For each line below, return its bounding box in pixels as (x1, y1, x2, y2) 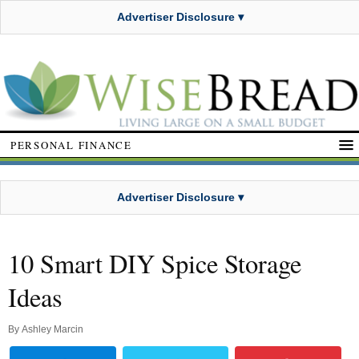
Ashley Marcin (22, 324, 83, 336)
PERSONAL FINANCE (10, 137, 132, 152)
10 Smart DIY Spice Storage (8, 246, 301, 281)
